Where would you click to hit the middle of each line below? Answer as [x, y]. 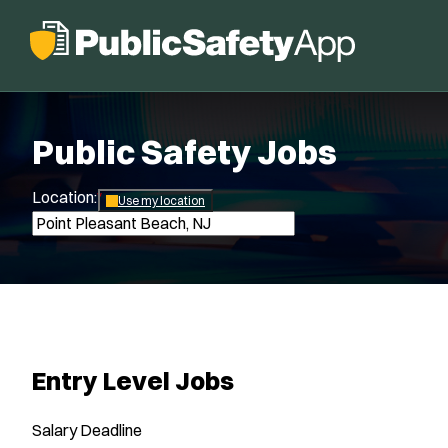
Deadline [111, 429]
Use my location [161, 200]
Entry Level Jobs [133, 380]
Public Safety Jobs [184, 152]
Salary [54, 429]
